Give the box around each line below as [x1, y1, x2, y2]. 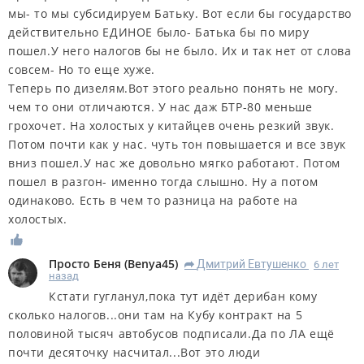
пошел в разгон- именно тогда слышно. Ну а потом [8, 174, 318, 190]
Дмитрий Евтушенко [197, 258, 306, 271]
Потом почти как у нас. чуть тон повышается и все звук [8, 136, 346, 153]
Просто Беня [49, 256, 121, 272]
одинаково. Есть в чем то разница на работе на [8, 193, 299, 209]
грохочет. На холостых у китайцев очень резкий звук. [8, 118, 335, 134]
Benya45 [128, 256, 175, 272]
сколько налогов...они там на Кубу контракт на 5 [8, 307, 303, 323]
